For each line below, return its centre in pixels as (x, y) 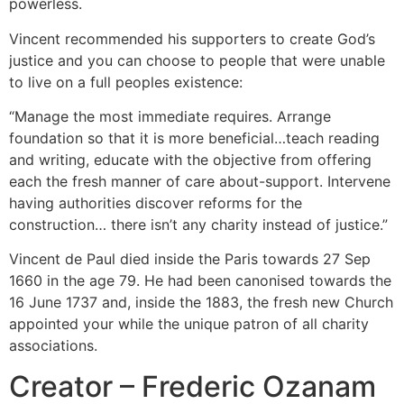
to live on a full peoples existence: (126, 82)
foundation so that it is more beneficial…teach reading (194, 138)
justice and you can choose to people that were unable (197, 60)
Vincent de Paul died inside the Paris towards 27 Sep (190, 259)
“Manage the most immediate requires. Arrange (170, 117)
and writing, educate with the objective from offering (190, 160)
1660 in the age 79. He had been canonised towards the (200, 281)
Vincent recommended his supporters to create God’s (192, 38)
